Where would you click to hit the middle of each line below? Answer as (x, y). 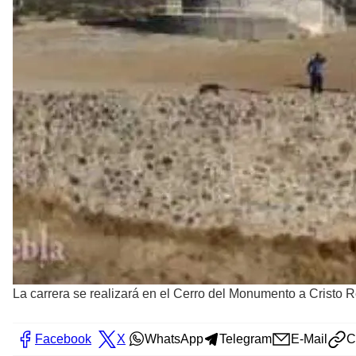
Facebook (63, 339)
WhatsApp (174, 339)
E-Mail (309, 339)
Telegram (246, 339)
